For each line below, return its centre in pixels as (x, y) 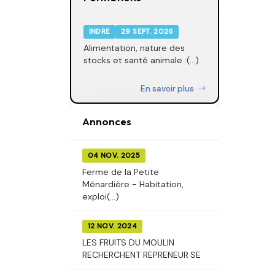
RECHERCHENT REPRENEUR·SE (141, 254)
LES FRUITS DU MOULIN (128, 242)
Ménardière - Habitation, (133, 184)
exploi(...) (101, 196)
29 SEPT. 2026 (147, 32)
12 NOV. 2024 (112, 226)
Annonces (107, 121)
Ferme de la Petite (121, 172)
